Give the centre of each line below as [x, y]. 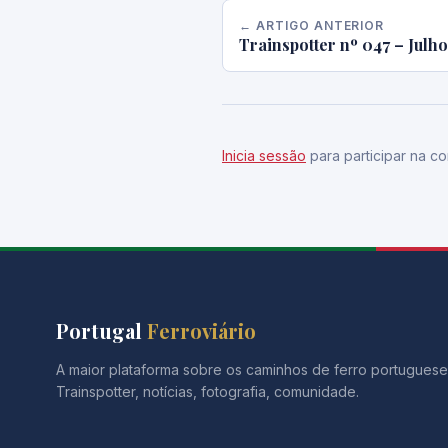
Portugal [101, 330]
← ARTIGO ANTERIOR [312, 25]
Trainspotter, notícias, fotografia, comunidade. [207, 391]
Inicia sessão [264, 155]
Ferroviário [201, 330]
